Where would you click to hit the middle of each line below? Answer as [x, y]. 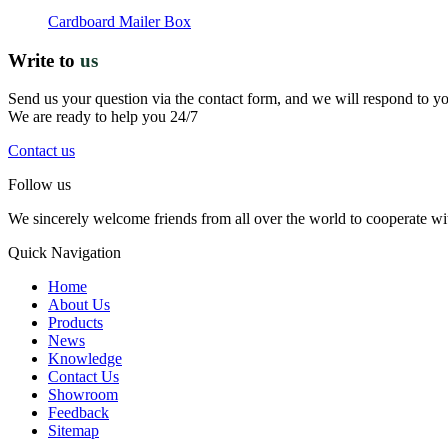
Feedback [78, 413]
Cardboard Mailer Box [119, 21]
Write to [44, 60]
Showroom [83, 395]
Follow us [39, 185]
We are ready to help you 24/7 [103, 117]
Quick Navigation [64, 253]
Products [75, 323]
